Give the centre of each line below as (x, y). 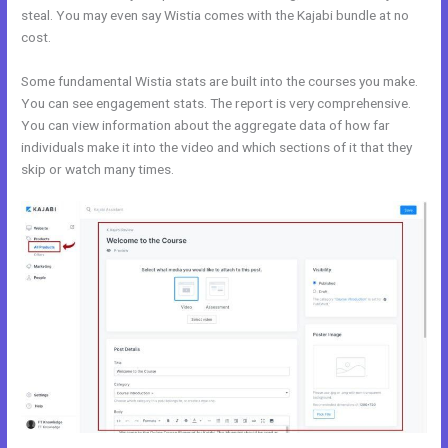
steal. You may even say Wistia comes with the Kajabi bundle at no (215, 14)
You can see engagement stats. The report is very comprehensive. (216, 102)
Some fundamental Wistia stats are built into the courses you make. (220, 80)
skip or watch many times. (98, 168)
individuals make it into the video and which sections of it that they (217, 146)
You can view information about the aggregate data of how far (206, 124)
